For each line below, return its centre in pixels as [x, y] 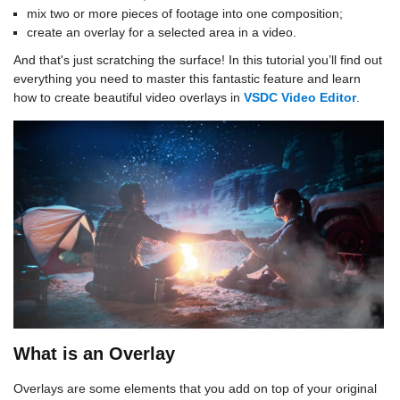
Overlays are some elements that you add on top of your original [195, 389]
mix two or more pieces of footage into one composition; [185, 13]
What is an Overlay [94, 354]
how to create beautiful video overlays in [129, 97]
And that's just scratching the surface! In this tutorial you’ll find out [198, 60]
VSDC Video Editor [300, 97]
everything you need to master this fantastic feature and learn [187, 79]
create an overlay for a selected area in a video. [162, 32]
